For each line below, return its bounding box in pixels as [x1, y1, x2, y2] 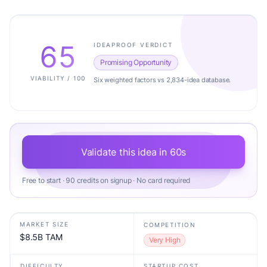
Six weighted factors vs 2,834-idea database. [94, 75, 231, 84]
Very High [149, 235, 181, 244]
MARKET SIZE [20, 221, 69, 228]
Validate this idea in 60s [80, 146, 187, 158]
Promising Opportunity [100, 57, 172, 67]
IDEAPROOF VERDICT [94, 41, 173, 48]
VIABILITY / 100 [30, 74, 85, 82]
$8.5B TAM [20, 232, 63, 242]
